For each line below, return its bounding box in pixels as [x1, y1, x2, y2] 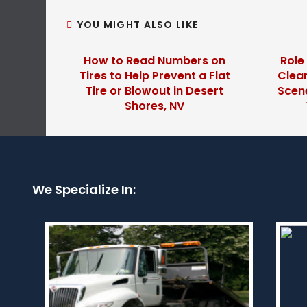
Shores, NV [125, 98, 185, 114]
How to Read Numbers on [84, 53, 226, 69]
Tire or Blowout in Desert [86, 83, 224, 99]
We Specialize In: [32, 181, 136, 198]
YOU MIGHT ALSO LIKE [77, 18, 199, 32]
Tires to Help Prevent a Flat [79, 68, 230, 84]
